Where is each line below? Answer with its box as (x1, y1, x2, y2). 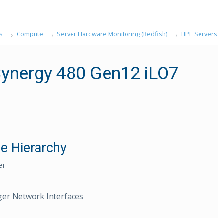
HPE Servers (181, 29, 217, 38)
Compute (16, 29, 43, 38)
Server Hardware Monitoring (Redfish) (56, 29, 167, 38)
